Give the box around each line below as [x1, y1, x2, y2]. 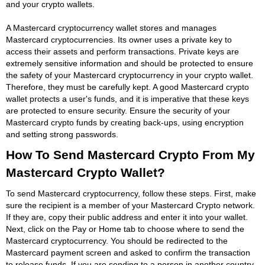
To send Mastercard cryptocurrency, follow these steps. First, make [6, 188, 256, 198]
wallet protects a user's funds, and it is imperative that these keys [6, 93, 249, 104]
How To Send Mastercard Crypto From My [6, 147, 255, 161]
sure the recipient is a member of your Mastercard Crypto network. [6, 200, 255, 210]
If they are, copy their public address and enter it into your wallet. [6, 212, 248, 222]
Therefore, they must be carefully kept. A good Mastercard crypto [6, 82, 249, 92]
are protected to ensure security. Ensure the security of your [6, 105, 230, 115]
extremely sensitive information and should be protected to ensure [6, 58, 253, 68]
